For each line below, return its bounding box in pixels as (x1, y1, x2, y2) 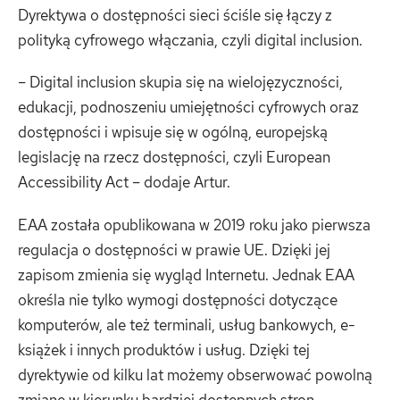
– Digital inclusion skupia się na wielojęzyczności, (18, 72, 343, 93)
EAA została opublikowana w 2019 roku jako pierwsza (18, 214, 371, 235)
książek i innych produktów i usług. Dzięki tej (18, 339, 310, 360)
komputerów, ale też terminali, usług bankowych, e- (18, 314, 355, 335)
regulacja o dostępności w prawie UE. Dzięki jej (18, 239, 330, 260)
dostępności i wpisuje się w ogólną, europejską (18, 122, 328, 143)
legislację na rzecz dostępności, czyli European (18, 147, 330, 168)
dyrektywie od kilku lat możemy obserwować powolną (18, 364, 372, 385)
